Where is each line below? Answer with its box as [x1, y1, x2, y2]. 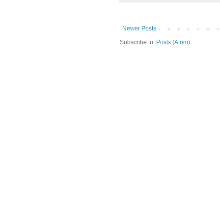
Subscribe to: [120, 39, 156, 46]
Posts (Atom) [156, 39, 190, 46]
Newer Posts [122, 25, 156, 32]
